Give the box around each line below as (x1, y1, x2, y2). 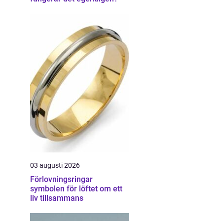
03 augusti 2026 (30, 161, 80, 169)
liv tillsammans (30, 193, 83, 203)
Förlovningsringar (30, 175, 93, 184)
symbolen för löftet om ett (30, 184, 122, 193)
